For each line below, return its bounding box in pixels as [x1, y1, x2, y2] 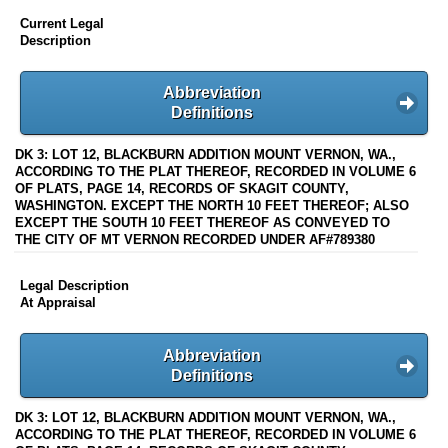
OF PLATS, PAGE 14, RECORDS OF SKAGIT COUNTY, [15, 181, 349, 197]
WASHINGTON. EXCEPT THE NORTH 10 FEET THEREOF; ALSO [15, 198, 409, 214]
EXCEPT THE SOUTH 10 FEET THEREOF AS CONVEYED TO [15, 215, 390, 231]
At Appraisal [20, 295, 96, 311]
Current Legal [20, 15, 104, 31]
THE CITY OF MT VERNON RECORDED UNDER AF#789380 [15, 232, 375, 248]
